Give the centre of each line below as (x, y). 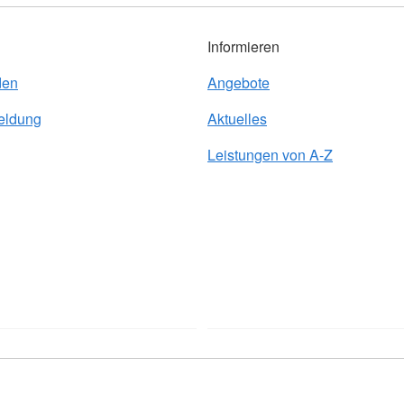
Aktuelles (237, 119)
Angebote (239, 83)
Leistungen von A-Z (270, 155)
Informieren (243, 46)
